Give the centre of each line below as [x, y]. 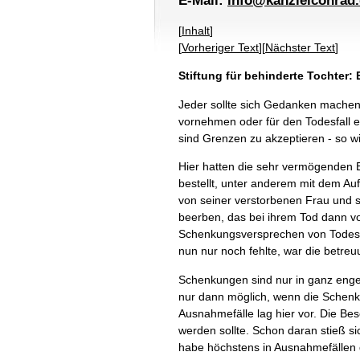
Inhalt [196, 31]
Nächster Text [300, 48]
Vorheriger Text [220, 48]
